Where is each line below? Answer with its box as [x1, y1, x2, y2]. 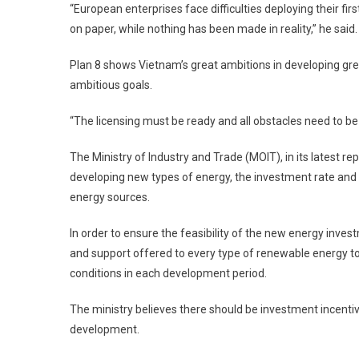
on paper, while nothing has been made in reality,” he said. [70, 22, 357, 35]
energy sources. [70, 190, 150, 204]
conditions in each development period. [70, 266, 267, 280]
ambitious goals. [70, 78, 152, 91]
